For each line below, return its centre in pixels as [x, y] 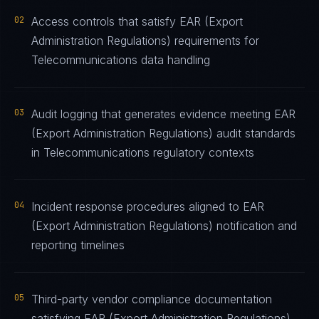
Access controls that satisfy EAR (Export [137, 21]
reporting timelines [78, 245]
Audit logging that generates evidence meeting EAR [163, 114]
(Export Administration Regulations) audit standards [163, 133]
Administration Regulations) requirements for [145, 41]
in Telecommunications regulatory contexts [143, 152]
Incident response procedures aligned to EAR [148, 206]
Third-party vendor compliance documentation [152, 299]
